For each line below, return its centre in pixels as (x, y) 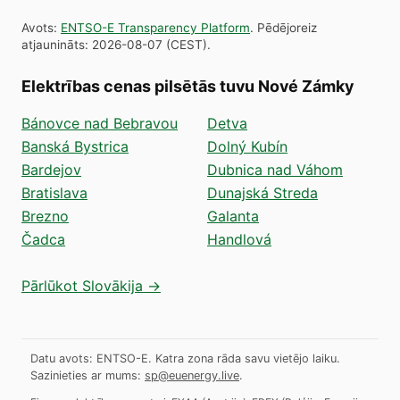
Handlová (239, 239)
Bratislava (54, 192)
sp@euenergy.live (192, 375)
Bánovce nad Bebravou (100, 123)
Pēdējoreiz (287, 27)
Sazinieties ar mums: (86, 375)
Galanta (233, 216)
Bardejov (51, 169)
